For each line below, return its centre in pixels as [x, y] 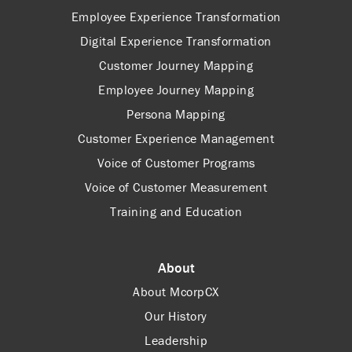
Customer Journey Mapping [176, 65]
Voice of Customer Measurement [176, 187]
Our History [176, 315]
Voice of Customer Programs [176, 162]
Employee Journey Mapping [176, 89]
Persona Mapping [176, 114]
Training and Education [176, 211]
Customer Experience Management [176, 138]
